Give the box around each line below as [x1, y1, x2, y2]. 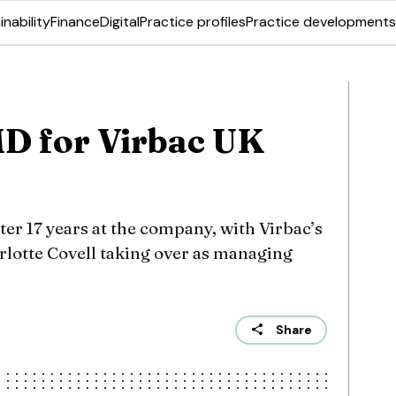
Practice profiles [140, 12, 246, 31]
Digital [100, 12, 140, 31]
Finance [50, 12, 100, 31]
